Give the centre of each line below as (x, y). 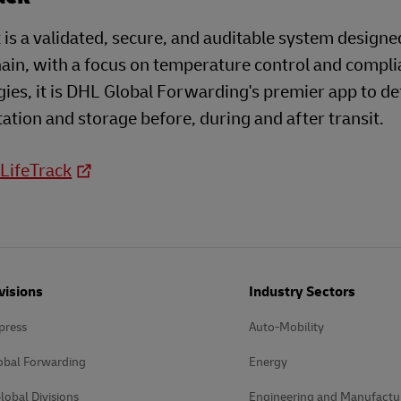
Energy (268, 362)
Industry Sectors (302, 292)
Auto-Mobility (286, 327)
